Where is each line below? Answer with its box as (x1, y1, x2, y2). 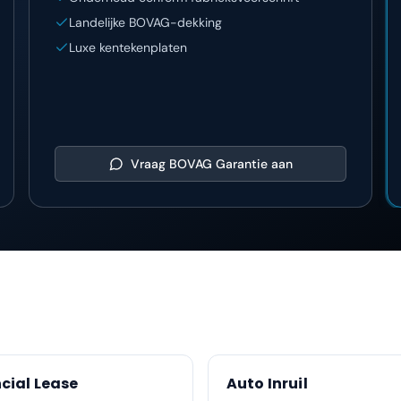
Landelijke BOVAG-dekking (69, 14, 222, 30)
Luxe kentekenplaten (69, 39, 187, 55)
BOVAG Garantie (168, 156, 268, 172)
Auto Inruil (226, 373, 308, 394)
